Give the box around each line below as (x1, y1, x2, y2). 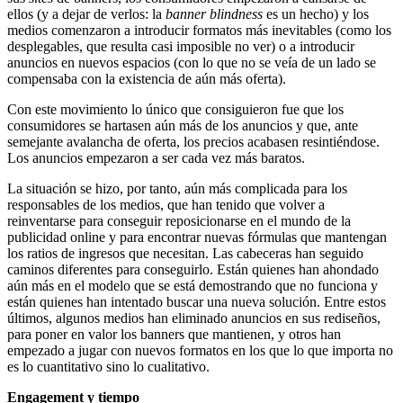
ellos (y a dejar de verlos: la (7, 5, 166, 22)
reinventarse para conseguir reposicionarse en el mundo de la (7, 212, 351, 228)
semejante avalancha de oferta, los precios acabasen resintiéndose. (7, 133, 380, 149)
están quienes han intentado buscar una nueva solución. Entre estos (7, 293, 386, 309)
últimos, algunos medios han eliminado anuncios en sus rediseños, (7, 309, 381, 326)
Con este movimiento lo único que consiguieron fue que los (7, 101, 344, 117)
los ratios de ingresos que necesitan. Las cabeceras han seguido (7, 245, 363, 261)
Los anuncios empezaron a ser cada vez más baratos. (7, 149, 305, 166)
